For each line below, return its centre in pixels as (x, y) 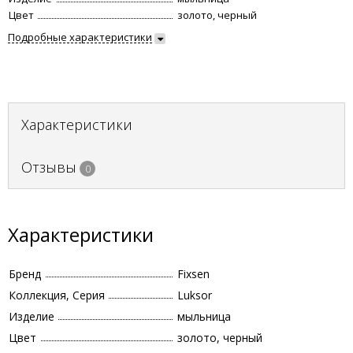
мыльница (204, 316)
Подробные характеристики (80, 37)
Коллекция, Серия (57, 295)
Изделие (32, 316)
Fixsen (193, 274)
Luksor (195, 295)
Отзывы (49, 167)
